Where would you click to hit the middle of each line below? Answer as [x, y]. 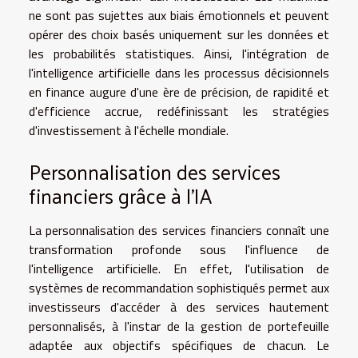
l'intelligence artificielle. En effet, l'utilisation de [179, 269]
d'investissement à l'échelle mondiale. [129, 130]
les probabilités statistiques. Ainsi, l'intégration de [179, 53]
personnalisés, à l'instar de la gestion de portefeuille [179, 326]
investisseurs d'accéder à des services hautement [179, 307]
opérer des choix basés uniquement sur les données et [179, 34]
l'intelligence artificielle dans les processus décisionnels [179, 72]
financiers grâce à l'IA [120, 196]
